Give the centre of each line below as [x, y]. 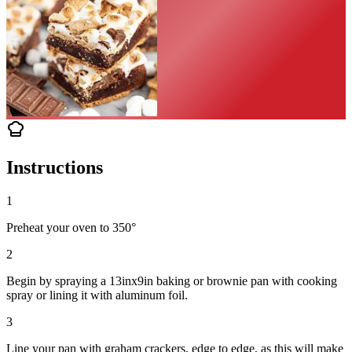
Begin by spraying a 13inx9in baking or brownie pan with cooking [172, 281]
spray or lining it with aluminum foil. [97, 295]
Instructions [55, 168]
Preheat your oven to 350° [71, 228]
